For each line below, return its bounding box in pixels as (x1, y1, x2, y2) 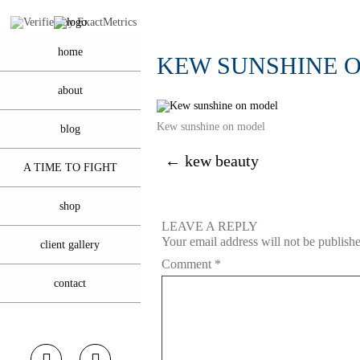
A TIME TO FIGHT (22, 162, 117, 174)
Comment (162, 257, 215, 271)
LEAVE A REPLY (162, 219, 259, 234)
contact (54, 277, 87, 289)
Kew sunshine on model (157, 121, 266, 133)
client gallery (40, 239, 100, 251)
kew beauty (181, 152, 260, 170)
